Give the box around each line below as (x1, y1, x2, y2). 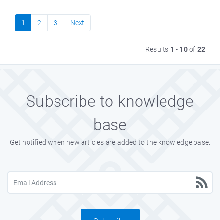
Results (145, 45, 170, 53)
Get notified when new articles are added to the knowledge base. (9, 138, 211, 146)
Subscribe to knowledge (26, 92, 194, 110)
